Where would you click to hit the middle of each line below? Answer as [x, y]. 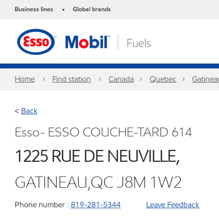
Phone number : [42, 205]
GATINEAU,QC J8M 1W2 [98, 182]
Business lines [34, 9]
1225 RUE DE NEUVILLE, [97, 156]
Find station [72, 79]
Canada [121, 79]
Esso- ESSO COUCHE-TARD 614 [103, 132]
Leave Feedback [173, 205]
